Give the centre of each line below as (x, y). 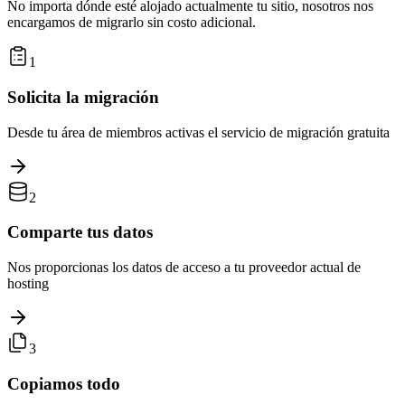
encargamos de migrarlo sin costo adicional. (132, 23)
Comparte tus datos (80, 232)
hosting (28, 284)
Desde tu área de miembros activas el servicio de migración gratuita (198, 132)
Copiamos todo (64, 383)
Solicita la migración (83, 98)
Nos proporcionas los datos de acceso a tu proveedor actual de (184, 268)
